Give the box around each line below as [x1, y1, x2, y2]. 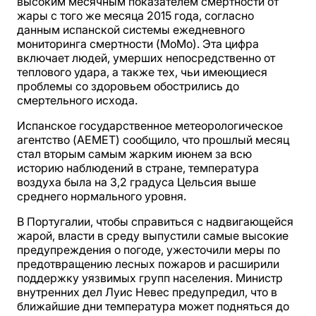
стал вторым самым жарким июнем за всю [17, 147, 252, 162]
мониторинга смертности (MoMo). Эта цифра [17, 37, 259, 51]
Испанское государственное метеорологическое [17, 119, 283, 133]
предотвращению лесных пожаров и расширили [17, 257, 279, 272]
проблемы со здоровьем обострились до [17, 79, 239, 94]
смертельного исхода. [17, 93, 138, 108]
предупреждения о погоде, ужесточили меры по [17, 243, 280, 257]
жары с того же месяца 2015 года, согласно [17, 8, 254, 23]
